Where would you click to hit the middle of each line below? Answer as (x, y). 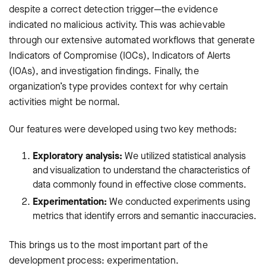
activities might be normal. (65, 102)
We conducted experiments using (178, 201)
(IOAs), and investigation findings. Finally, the (104, 71)
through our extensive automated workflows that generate (132, 40)
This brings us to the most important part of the (108, 245)
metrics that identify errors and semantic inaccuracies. (145, 216)
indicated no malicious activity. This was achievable (117, 24)
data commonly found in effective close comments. (140, 184)
